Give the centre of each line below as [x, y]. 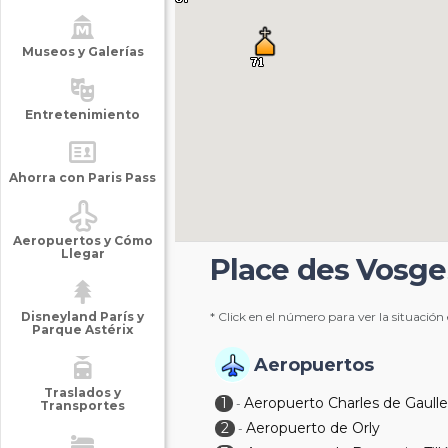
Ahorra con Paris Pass [82, 177]
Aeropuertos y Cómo [82, 240]
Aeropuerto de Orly [313, 428]
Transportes [82, 405]
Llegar [82, 253]
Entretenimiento [82, 114]
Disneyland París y [82, 316]
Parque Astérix [82, 329]
